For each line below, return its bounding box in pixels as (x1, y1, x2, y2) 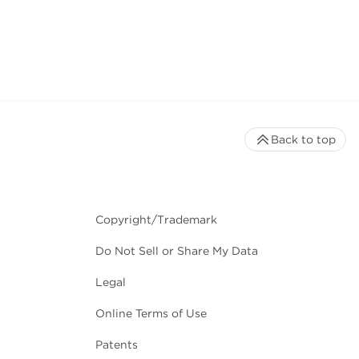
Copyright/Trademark (95, 212, 217, 226)
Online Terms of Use (95, 306, 207, 320)
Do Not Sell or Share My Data (95, 244, 258, 257)
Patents (95, 337, 138, 351)
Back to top (271, 132, 336, 146)
